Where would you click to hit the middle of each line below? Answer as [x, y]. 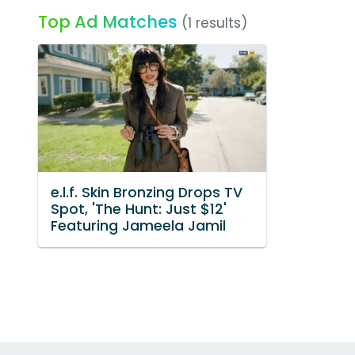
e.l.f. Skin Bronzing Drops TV [147, 193]
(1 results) [214, 23]
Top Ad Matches [108, 22]
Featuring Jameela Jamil [138, 226]
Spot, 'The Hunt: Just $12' [139, 210]
